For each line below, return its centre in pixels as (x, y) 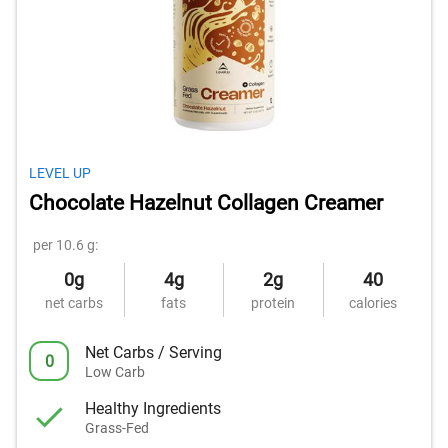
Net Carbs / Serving (153, 352)
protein (273, 303)
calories (373, 303)
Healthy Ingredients (153, 408)
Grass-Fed (117, 427)
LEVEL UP (60, 173)
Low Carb (115, 371)
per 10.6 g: (65, 245)
